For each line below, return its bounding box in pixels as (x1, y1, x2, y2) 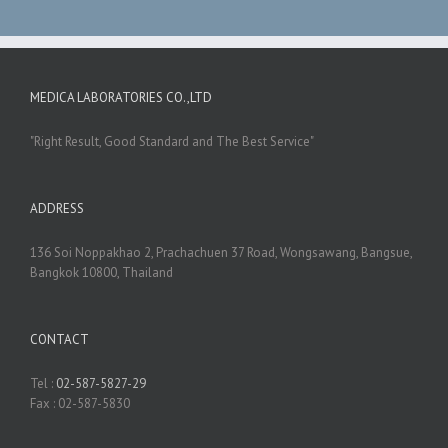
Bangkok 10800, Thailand (30, 264, 173, 282)
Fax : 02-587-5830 (30, 395, 130, 413)
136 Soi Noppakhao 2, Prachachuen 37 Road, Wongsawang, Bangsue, (30, 244, 413, 262)
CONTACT (30, 331, 89, 349)
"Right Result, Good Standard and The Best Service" (30, 133, 314, 151)
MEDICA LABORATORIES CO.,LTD (30, 89, 212, 107)
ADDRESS (30, 200, 84, 218)
